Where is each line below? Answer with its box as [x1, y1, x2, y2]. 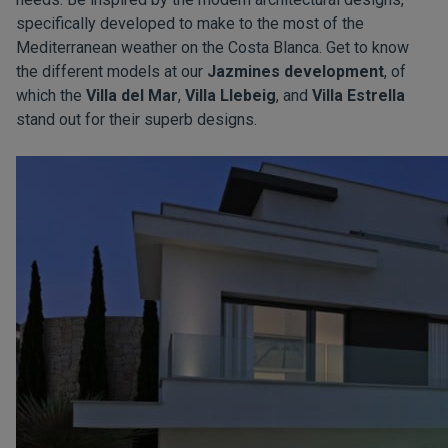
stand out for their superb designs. [16, 110, 257, 129]
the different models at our [16, 62, 207, 81]
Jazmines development [207, 62, 384, 81]
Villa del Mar [86, 86, 178, 105]
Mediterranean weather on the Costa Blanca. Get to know [16, 38, 409, 57]
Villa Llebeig [185, 86, 276, 105]
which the [16, 86, 86, 105]
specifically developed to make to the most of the [16, 14, 364, 33]
